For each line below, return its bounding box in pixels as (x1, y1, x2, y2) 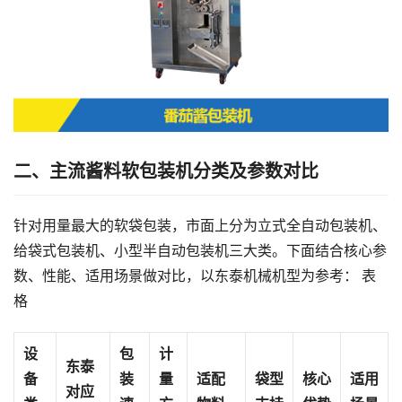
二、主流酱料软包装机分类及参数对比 (13, 161, 319, 181)
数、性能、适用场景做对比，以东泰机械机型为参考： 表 (13, 267, 376, 284)
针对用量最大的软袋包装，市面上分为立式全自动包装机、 (13, 217, 387, 233)
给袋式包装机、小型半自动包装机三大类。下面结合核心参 (13, 242, 387, 258)
